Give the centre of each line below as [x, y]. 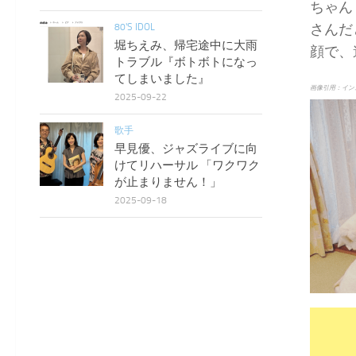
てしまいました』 [162, 78]
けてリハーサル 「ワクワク [187, 165]
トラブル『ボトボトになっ [186, 62]
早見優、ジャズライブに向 [186, 148]
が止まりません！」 [168, 182]
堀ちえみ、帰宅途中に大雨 [186, 45]
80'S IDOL [135, 27]
